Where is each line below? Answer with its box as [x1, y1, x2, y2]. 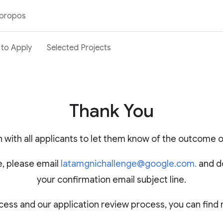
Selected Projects [47, 42, 111, 53]
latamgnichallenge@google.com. [60, 158, 197, 169]
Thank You [69, 100, 154, 122]
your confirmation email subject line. [37, 174, 186, 185]
